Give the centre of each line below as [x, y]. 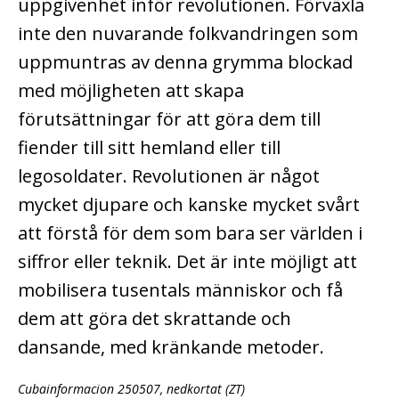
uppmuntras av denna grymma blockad [185, 61]
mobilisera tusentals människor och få [180, 289]
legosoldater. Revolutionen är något [169, 175]
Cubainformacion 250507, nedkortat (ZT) [131, 388]
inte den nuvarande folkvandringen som [188, 33]
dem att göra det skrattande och [155, 318]
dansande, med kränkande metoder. [171, 346]
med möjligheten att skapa [131, 90]
